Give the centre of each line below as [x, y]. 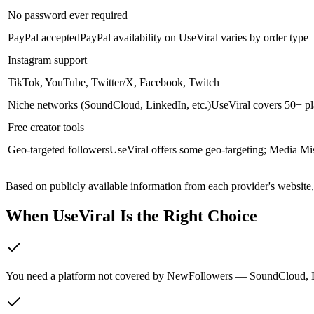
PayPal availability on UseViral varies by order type [194, 37]
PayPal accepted [44, 37]
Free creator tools [46, 127]
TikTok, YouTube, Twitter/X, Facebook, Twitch [114, 82]
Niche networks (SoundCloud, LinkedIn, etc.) [109, 104]
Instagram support [47, 60]
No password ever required [68, 15]
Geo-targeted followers [59, 149]
